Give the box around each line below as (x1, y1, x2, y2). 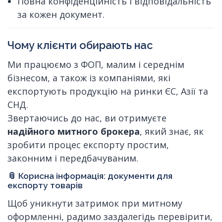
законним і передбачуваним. (7, 152, 138, 164)
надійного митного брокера (7, 125, 140, 137)
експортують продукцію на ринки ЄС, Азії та (7, 85, 208, 97)
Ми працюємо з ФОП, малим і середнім (7, 58, 184, 70)
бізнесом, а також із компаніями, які (7, 71, 170, 84)
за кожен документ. (17, 8, 105, 20)
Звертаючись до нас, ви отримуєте (7, 111, 166, 124)
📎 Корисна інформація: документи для (7, 171, 172, 181)
